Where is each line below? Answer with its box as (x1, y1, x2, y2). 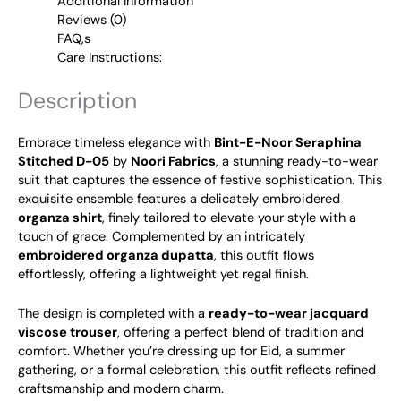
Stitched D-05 (18, 152, 109, 170)
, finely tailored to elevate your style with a (102, 209, 356, 226)
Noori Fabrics (131, 152, 216, 170)
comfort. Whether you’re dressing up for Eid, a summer (18, 342, 345, 360)
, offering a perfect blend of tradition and (117, 323, 363, 341)
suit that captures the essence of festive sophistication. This (18, 171, 382, 189)
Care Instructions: (56, 48, 162, 66)
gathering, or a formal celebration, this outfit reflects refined (18, 361, 376, 379)
